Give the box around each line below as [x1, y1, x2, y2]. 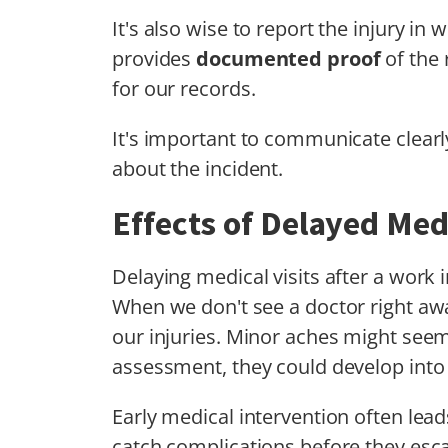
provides [112, 44, 197, 72]
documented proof [196, 44, 381, 72]
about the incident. [112, 154, 284, 182]
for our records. [112, 74, 256, 102]
